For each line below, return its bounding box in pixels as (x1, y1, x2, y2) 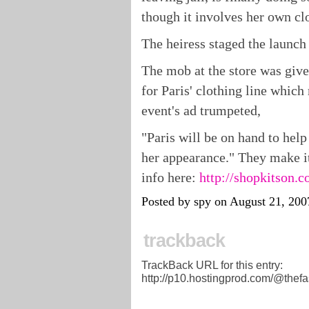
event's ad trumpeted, (141, 102, 261, 118)
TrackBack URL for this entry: (141, 258, 283, 271)
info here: (141, 169, 199, 185)
